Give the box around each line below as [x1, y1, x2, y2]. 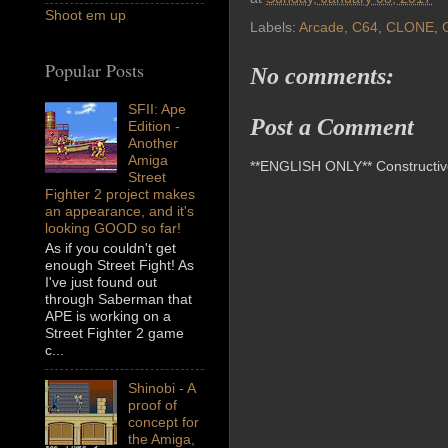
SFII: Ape [127, 101, 186, 118]
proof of [127, 397, 177, 414]
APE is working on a [45, 308, 171, 325]
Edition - [127, 118, 180, 135]
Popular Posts [45, 58, 144, 83]
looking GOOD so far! [45, 220, 181, 237]
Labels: [250, 19, 299, 36]
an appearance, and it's [45, 203, 194, 220]
